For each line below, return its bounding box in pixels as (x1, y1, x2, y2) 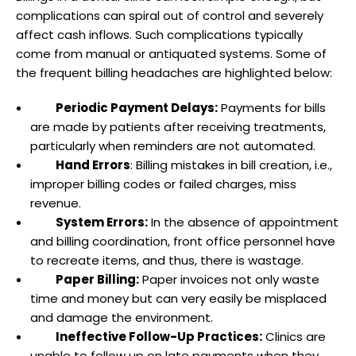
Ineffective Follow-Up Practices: (56, 327, 262, 345)
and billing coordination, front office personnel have (30, 232, 335, 250)
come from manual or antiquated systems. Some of (16, 44, 327, 62)
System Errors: (56, 213, 148, 230)
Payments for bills (218, 99, 326, 116)
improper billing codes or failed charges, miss (30, 175, 296, 192)
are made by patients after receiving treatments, (30, 118, 326, 135)
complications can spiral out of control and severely (16, 6, 323, 24)
